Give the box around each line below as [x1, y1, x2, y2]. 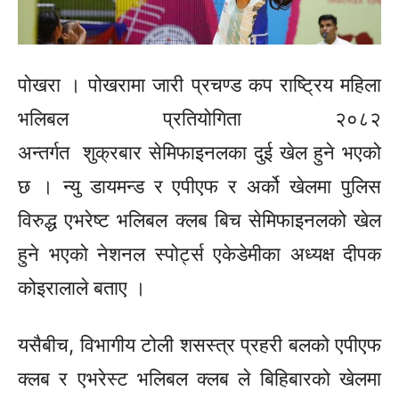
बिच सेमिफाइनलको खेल [207, 208, 382, 232]
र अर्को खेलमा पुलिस [218, 175, 382, 199]
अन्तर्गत [18, 141, 77, 165]
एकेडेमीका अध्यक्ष [203, 242, 343, 266]
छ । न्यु [18, 175, 90, 199]
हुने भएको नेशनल [18, 242, 155, 266]
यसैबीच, [18, 333, 74, 357]
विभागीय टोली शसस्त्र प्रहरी [74, 333, 289, 357]
